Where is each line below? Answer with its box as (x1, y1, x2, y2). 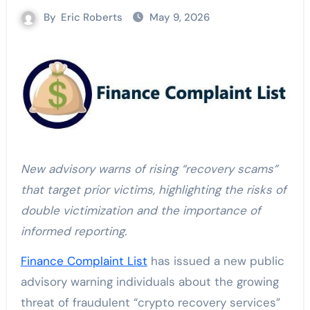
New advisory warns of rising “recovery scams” (20, 161, 29, 177)
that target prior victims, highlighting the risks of (20, 182, 286, 198)
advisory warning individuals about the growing (20, 274, 279, 290)
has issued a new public (147, 253, 284, 269)
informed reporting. (20, 224, 127, 239)
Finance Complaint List (20, 253, 147, 269)
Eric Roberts (61, 10, 122, 24)
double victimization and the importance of (20, 203, 261, 219)
